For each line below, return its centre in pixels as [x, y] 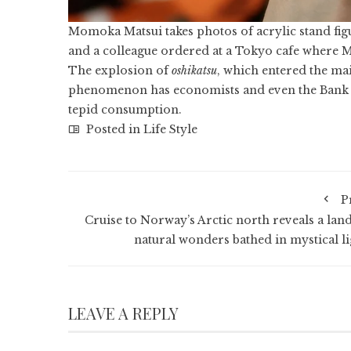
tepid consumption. [125, 109]
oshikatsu [194, 70]
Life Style [170, 129]
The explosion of [120, 70]
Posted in [113, 129]
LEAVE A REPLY [123, 313]
